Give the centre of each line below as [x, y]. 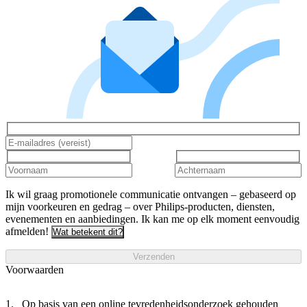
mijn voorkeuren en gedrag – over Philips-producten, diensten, [140, 207]
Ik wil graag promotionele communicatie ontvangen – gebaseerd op [151, 195]
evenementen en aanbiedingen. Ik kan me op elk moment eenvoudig [152, 219]
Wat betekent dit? [88, 232]
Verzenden [153, 257]
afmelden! [27, 232]
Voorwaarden [35, 270]
